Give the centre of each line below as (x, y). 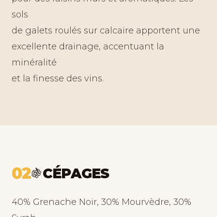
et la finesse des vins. (58, 78)
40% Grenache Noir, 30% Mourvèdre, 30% (101, 202)
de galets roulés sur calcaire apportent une (106, 31)
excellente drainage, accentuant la (88, 46)
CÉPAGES (76, 173)
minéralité (34, 62)
